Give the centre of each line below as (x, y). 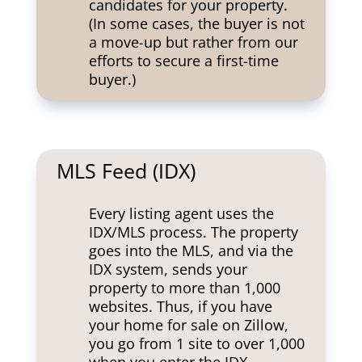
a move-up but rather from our (193, 42)
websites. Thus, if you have (180, 306)
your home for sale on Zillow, (188, 325)
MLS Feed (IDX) (126, 170)
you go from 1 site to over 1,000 (196, 343)
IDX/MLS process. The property (193, 232)
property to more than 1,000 (184, 288)
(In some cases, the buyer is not (196, 23)
